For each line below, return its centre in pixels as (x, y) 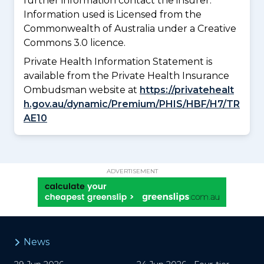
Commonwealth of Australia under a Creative (130, 28)
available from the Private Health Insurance (126, 75)
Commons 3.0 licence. (75, 42)
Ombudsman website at (82, 90)
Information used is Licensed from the (113, 14)
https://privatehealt (187, 90)
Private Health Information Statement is (118, 61)
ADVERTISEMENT (132, 171)
